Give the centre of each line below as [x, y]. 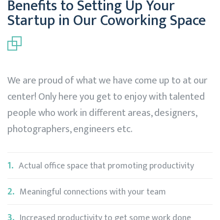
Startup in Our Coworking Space [107, 21]
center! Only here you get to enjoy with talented [106, 96]
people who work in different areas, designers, [102, 113]
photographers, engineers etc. [71, 129]
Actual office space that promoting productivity [106, 166]
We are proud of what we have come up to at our [107, 80]
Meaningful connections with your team [93, 192]
